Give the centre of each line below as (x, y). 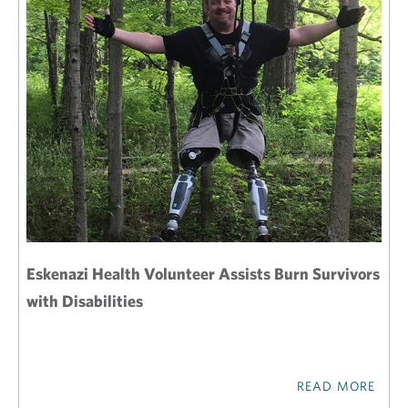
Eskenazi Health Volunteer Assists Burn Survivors (203, 274)
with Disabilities (85, 301)
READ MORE (336, 386)
